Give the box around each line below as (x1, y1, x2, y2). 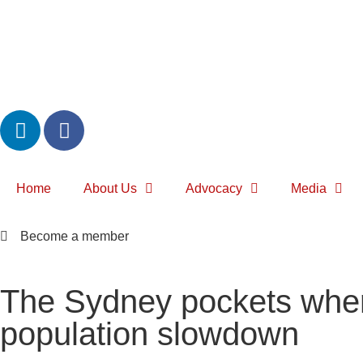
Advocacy (186, 181, 242, 195)
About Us (83, 181, 137, 195)
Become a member (20, 229, 129, 243)
